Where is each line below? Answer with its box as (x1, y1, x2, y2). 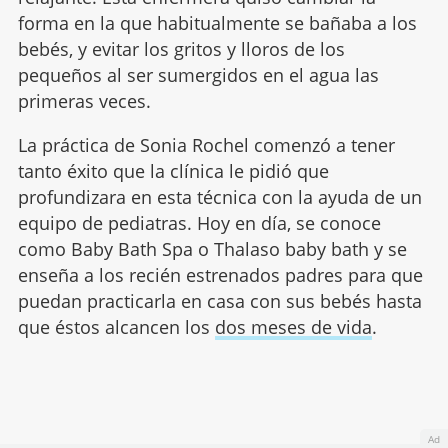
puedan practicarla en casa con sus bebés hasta (17, 289, 422, 314)
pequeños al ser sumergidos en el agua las (17, 63, 379, 88)
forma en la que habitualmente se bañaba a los (17, 11, 417, 36)
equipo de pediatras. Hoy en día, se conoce (17, 211, 381, 236)
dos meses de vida (214, 315, 372, 340)
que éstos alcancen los (17, 315, 215, 340)
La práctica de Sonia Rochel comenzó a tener (17, 133, 395, 158)
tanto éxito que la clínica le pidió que (17, 159, 329, 184)
